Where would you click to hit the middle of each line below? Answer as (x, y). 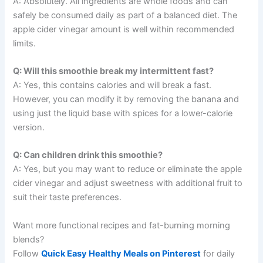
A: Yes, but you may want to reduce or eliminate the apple (128, 169)
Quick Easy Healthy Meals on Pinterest (121, 253)
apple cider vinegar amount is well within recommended (124, 29)
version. (29, 128)
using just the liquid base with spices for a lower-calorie (123, 114)
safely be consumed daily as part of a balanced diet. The (125, 15)
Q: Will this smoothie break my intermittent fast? (114, 71)
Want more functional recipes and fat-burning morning (122, 225)
